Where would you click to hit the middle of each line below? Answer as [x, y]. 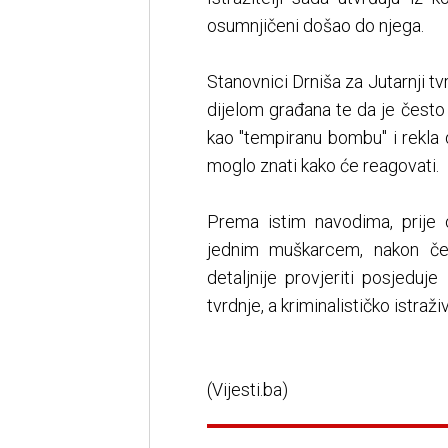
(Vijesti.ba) [247, 390]
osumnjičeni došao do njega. [315, 26]
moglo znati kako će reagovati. [322, 166]
